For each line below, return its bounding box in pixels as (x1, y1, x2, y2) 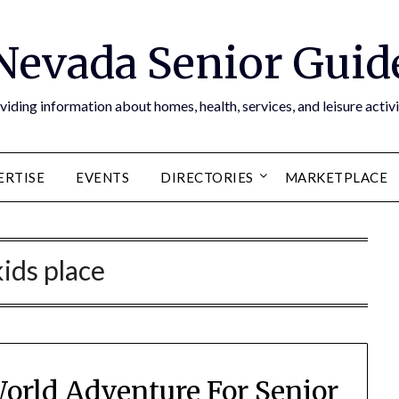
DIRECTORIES (160, 169, 254, 185)
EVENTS (76, 169, 130, 185)
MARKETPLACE (284, 169, 388, 185)
